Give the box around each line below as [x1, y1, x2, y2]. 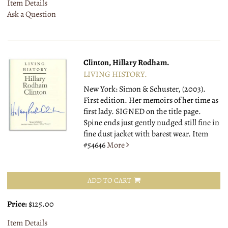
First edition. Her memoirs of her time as [83, 95, 219, 106]
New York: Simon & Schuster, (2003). [83, 83, 206, 95]
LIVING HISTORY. [83, 69, 148, 80]
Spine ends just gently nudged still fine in [83, 117, 220, 129]
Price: [7, 198, 28, 210]
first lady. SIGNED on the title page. [83, 106, 202, 118]
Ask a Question [7, 9, 56, 20]
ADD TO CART [87, 176, 131, 186]
